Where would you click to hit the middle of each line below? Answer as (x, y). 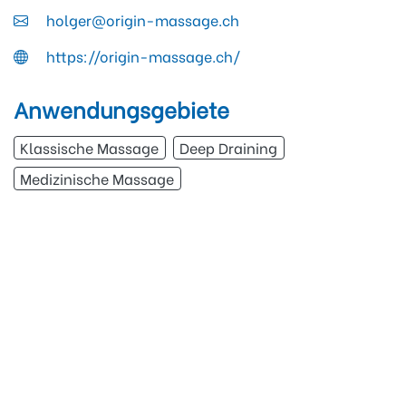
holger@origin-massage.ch (143, 19)
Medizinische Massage (97, 178)
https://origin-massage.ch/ (143, 55)
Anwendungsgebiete (121, 108)
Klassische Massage (90, 147)
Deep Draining (229, 147)
